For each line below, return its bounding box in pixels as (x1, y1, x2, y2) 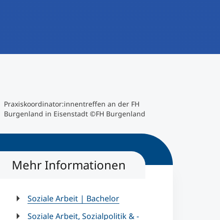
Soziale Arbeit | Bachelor (27, 193, 119, 204)
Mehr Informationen (12, 157, 126, 173)
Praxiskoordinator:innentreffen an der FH (4, 99, 139, 109)
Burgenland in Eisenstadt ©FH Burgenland (4, 109, 145, 118)
